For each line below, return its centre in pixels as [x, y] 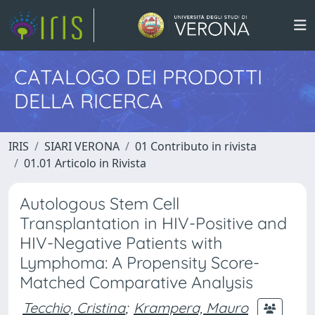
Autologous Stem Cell [99, 204]
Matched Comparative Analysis [136, 282]
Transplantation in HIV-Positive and [153, 223]
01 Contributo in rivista [196, 146]
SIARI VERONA [82, 146]
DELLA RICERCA [89, 101]
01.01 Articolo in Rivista [85, 163]
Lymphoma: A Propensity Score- [140, 263]
